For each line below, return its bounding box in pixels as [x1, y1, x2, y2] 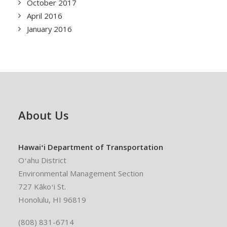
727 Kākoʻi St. [18, 181, 66, 192]
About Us [18, 107, 69, 123]
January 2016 [27, 24, 72, 34]
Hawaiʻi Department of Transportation [18, 142, 163, 152]
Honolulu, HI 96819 [18, 195, 86, 205]
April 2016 [27, 11, 62, 21]
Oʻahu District [18, 155, 66, 165]
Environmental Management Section [18, 168, 143, 178]
